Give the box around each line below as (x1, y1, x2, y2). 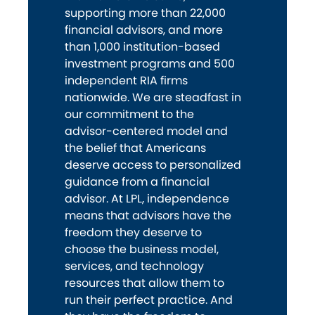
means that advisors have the (65, 207, 231, 224)
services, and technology (65, 258, 204, 275)
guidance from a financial (65, 174, 210, 191)
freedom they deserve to (65, 224, 202, 241)
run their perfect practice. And (65, 292, 233, 309)
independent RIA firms (65, 72, 188, 89)
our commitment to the (65, 106, 194, 123)
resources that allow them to (65, 275, 224, 292)
